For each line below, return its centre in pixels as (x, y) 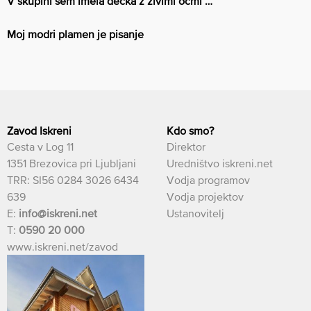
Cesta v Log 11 (40, 146)
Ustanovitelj (195, 213)
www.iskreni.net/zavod (62, 246)
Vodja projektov (205, 196)
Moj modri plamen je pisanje (75, 34)
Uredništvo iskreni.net (220, 163)
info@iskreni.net (58, 213)
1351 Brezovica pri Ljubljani (72, 163)
